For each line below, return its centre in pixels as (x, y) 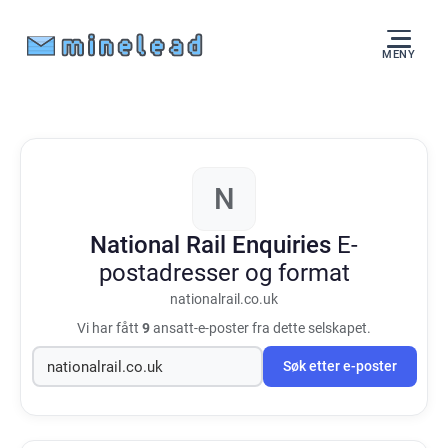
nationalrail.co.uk (224, 299)
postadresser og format (224, 273)
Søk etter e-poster (339, 366)
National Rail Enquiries (213, 245)
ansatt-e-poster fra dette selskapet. (260, 328)
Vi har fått (109, 328)
